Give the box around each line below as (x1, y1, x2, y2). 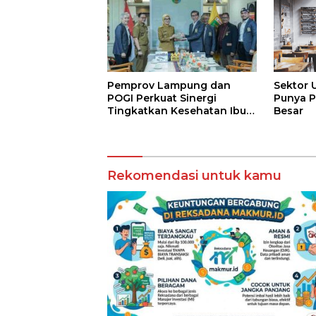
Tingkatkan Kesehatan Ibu (107, 104, 246, 117)
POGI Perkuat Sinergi (107, 91, 217, 104)
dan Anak (107, 116, 157, 130)
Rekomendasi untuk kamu (107, 168, 281, 184)
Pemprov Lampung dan (107, 78, 231, 92)
